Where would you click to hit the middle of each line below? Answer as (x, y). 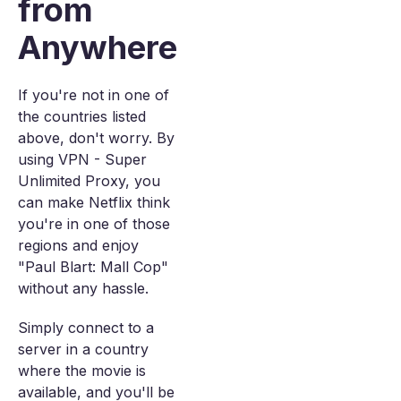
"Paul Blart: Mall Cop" (93, 267)
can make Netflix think (94, 202)
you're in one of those (94, 224)
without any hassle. (83, 288)
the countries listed (82, 116)
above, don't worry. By (96, 138)
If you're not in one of (94, 95)
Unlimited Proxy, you (89, 181)
